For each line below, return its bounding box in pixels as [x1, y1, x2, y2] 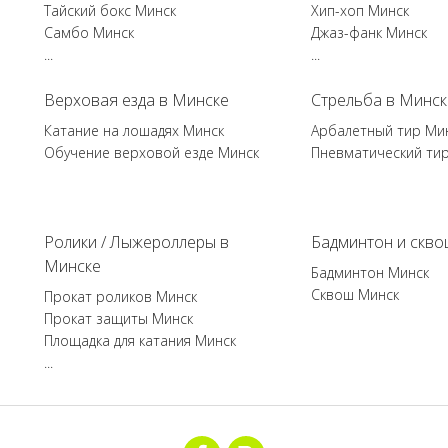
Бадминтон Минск [310, 263, 429, 282]
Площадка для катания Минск [44, 331, 237, 350]
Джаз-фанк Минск [310, 23, 427, 42]
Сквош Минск [310, 285, 399, 304]
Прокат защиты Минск [44, 309, 194, 328]
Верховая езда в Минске [44, 89, 230, 111]
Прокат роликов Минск [44, 287, 198, 306]
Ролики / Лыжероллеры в [44, 231, 230, 253]
